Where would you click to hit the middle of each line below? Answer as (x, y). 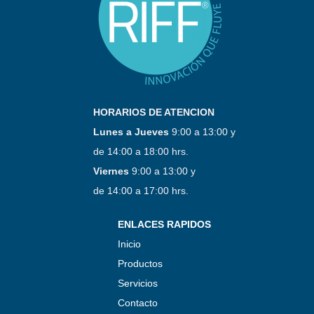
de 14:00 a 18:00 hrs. (142, 152)
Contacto (137, 303)
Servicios (137, 284)
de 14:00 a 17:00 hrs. (141, 191)
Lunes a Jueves (131, 132)
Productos (140, 264)
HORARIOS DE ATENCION (153, 112)
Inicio (129, 244)
